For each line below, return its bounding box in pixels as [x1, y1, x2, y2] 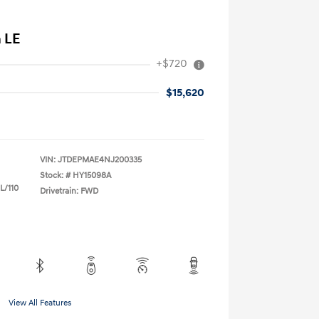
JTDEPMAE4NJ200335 [58, 155, 142, 165]
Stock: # [40, 170, 70, 181]
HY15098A [73, 170, 111, 181]
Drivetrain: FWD [40, 186, 98, 197]
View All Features [9, 298, 71, 308]
